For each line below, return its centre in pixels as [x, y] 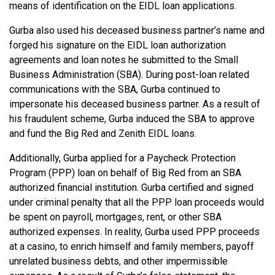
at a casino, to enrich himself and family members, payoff [132, 247]
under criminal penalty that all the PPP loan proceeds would [137, 203]
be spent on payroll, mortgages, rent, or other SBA [115, 217]
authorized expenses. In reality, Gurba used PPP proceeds [134, 232]
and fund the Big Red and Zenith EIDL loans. [103, 134]
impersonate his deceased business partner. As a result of [135, 104]
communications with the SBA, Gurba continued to [115, 90]
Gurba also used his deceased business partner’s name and [137, 31]
